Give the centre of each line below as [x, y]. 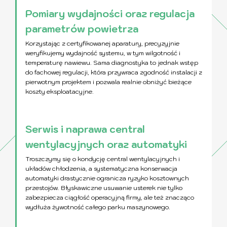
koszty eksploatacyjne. [60, 91]
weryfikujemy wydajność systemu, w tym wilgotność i [103, 53]
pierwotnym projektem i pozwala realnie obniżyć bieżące [108, 82]
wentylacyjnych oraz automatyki [106, 144]
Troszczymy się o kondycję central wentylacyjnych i [103, 159]
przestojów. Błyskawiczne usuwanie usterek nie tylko [104, 187]
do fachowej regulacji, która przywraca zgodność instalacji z [114, 72]
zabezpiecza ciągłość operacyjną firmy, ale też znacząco [110, 197]
